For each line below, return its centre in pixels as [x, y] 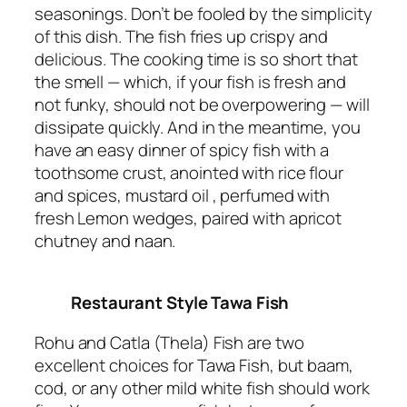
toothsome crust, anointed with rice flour [189, 172]
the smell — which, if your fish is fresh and [190, 81]
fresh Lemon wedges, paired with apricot [189, 218]
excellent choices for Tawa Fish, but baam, [194, 365]
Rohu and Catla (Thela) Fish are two [169, 342]
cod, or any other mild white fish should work [202, 387]
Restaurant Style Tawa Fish [180, 303]
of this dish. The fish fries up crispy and [181, 36]
